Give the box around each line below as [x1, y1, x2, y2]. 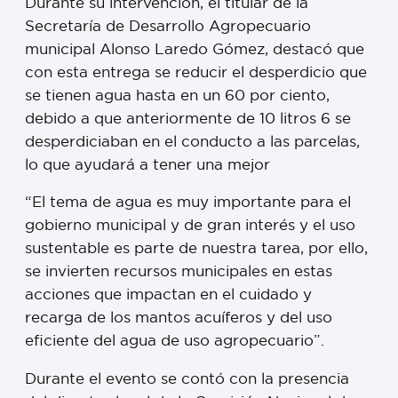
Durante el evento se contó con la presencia [25, 369, 349, 388]
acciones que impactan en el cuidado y [25, 284, 312, 304]
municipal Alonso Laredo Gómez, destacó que [25, 38, 364, 58]
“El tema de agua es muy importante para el [25, 192, 351, 211]
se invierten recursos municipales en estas [25, 261, 332, 281]
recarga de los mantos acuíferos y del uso [25, 307, 332, 327]
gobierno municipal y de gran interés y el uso [25, 215, 355, 235]
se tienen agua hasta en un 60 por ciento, [25, 84, 330, 104]
